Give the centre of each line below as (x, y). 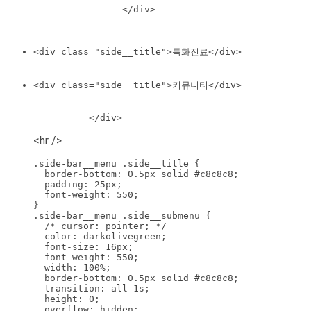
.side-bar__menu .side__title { (117, 164)
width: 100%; (72, 268)
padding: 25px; (78, 185)
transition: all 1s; (92, 289)
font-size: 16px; (83, 247)
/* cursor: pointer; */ (100, 226)
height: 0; (67, 299)
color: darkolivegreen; (100, 237)
